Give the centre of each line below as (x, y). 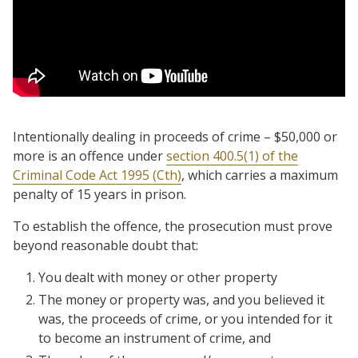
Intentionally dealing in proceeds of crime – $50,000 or (175, 137)
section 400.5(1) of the (232, 156)
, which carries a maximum (260, 175)
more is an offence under (89, 156)
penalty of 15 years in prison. (99, 194)
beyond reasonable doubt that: (105, 245)
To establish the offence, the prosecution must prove (173, 226)
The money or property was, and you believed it (181, 300)
